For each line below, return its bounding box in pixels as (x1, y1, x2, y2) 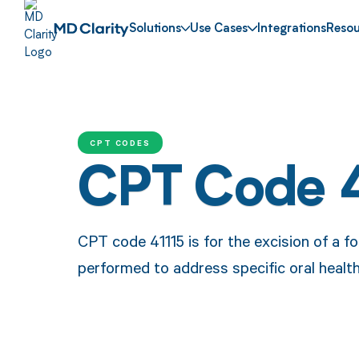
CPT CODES (89, 136, 151, 148)
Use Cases (190, 23, 248, 36)
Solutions (128, 23, 181, 36)
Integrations (257, 23, 327, 36)
